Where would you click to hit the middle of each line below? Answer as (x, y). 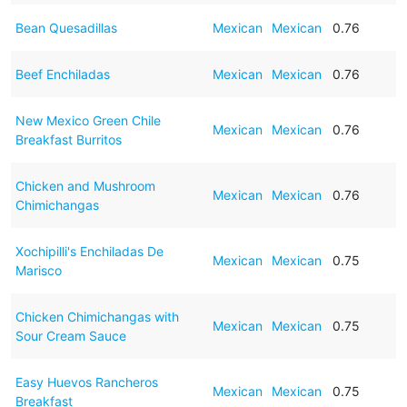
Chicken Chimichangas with (97, 316)
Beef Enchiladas (62, 74)
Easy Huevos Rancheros (86, 382)
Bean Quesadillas (66, 27)
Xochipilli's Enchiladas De (89, 251)
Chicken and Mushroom (85, 185)
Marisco (38, 270)
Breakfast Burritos (68, 139)
